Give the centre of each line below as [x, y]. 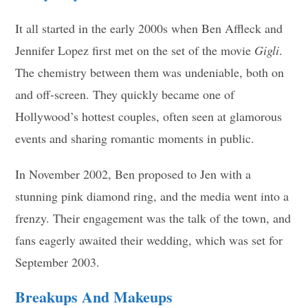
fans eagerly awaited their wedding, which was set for [149, 240]
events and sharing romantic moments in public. [135, 138]
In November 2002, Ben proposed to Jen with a [133, 174]
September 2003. [58, 262]
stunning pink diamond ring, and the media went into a [152, 196]
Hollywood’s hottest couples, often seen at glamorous [149, 116]
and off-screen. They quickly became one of [125, 94]
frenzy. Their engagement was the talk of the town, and [153, 218]
